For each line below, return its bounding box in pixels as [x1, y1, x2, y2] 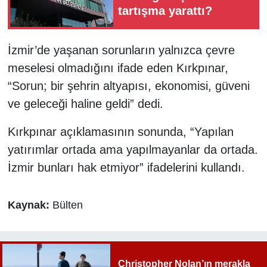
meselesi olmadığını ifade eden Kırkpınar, [7, 61, 228, 75]
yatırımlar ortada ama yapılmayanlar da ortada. [7, 143, 258, 157]
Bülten [52, 199, 83, 212]
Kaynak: [7, 199, 52, 212]
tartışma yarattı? [118, 4, 212, 17]
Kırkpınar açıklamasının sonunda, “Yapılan [7, 125, 234, 139]
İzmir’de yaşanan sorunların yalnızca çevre [7, 44, 235, 57]
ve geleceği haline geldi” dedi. [7, 97, 163, 111]
